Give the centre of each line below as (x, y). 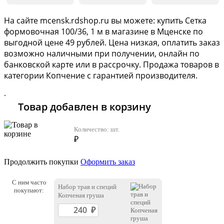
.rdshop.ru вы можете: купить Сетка (138, 21)
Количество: (92, 129)
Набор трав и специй (87, 187)
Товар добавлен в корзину (84, 107)
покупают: (29, 190)
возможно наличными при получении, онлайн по (102, 54)
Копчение (65, 76)
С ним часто (29, 182)
